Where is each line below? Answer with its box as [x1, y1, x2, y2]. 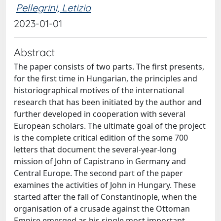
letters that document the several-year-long [14, 144, 177, 155]
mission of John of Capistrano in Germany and [14, 156, 186, 167]
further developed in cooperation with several [14, 109, 185, 119]
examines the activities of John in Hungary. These [14, 180, 196, 190]
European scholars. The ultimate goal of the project [14, 120, 206, 131]
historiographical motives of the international [14, 85, 184, 96]
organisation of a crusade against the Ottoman [14, 203, 190, 214]
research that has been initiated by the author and [14, 97, 202, 108]
